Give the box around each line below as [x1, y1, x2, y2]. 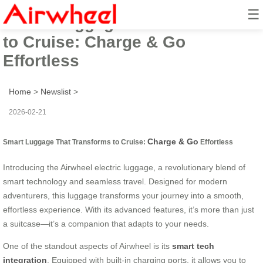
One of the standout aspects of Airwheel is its [3, 241, 172, 251]
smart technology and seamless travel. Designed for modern [3, 176, 227, 186]
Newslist [41, 86, 71, 96]
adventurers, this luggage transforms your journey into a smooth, [3, 190, 244, 200]
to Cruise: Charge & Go [3, 32, 186, 51]
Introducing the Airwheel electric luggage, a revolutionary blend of [3, 162, 245, 172]
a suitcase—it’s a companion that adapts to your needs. [3, 218, 209, 228]
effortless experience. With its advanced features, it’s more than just [3, 204, 254, 214]
